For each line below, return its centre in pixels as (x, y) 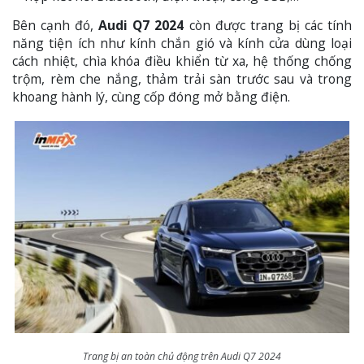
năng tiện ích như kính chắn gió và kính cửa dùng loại (182, 43)
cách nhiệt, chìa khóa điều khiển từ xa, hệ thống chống (182, 61)
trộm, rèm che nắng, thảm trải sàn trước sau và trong (182, 78)
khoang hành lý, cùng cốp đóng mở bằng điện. (151, 96)
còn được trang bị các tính (268, 25)
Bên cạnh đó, (56, 25)
